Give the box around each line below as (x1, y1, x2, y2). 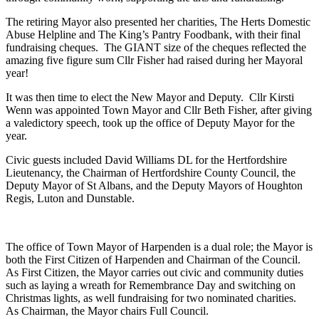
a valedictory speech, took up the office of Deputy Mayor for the (6, 116, 295, 129)
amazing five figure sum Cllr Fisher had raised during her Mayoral (6, 53, 303, 66)
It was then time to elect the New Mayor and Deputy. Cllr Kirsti (6, 90, 294, 103)
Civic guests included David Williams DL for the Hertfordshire (6, 153, 287, 166)
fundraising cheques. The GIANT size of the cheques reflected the (6, 41, 306, 53)
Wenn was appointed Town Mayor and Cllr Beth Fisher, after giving (6, 103, 312, 116)
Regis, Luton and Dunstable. (6, 192, 135, 204)
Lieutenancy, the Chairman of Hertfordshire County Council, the (6, 166, 296, 179)
